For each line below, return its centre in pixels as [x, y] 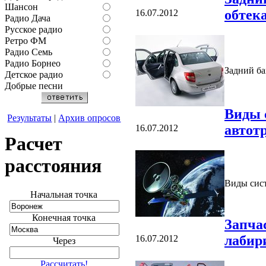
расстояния [53, 166]
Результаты [30, 118]
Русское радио [34, 30]
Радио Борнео [33, 64]
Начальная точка [64, 195]
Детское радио [34, 75]
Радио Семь [28, 52]
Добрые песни [34, 86]
